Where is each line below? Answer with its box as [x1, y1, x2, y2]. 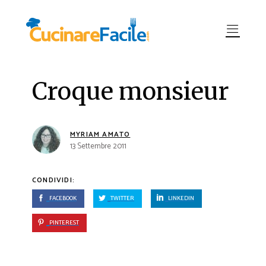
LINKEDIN [168, 194, 194, 203]
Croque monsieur [32, 77, 229, 106]
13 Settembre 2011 [70, 140, 126, 153]
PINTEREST [49, 218, 79, 227]
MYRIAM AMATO [70, 129, 131, 140]
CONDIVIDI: [32, 175, 75, 186]
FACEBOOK [49, 194, 77, 203]
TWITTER [110, 194, 134, 203]
